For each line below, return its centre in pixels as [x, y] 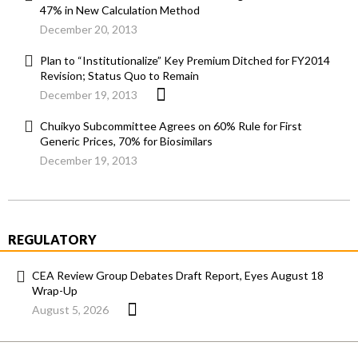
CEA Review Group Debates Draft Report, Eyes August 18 [178, 276]
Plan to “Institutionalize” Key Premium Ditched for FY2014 [185, 61]
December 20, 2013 [89, 30]
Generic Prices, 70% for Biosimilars [126, 141]
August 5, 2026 [70, 310]
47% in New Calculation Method [120, 10]
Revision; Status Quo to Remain [119, 76]
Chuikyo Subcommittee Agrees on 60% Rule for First [171, 126]
